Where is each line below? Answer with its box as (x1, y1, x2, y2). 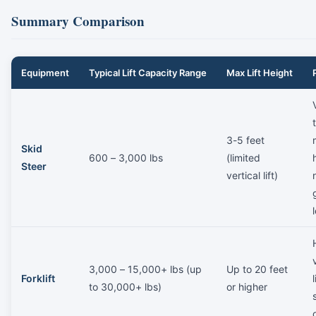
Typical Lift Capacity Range (89, 66, 207, 78)
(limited (226, 151, 260, 164)
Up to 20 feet (226, 262, 288, 275)
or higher (226, 280, 267, 293)
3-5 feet (226, 133, 265, 146)
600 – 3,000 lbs (89, 151, 163, 164)
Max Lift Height (226, 66, 293, 78)
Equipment (21, 66, 69, 78)
